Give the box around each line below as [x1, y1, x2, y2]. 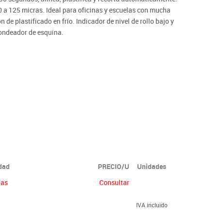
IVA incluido [136, 201, 168, 209]
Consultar [99, 177, 129, 187]
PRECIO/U [98, 161, 129, 171]
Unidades [137, 161, 166, 171]
